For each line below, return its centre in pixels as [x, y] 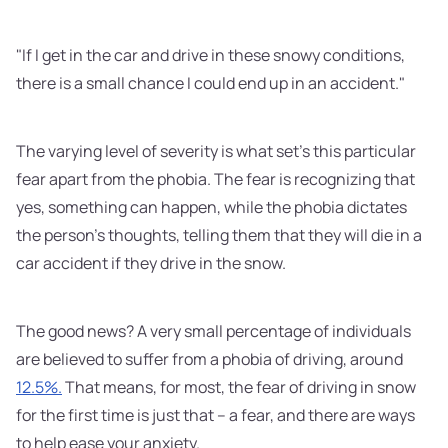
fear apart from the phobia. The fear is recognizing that [215, 179]
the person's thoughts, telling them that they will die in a [219, 235]
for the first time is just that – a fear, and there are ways [215, 415]
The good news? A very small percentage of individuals [213, 331]
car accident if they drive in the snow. [152, 263]
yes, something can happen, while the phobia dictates [211, 207]
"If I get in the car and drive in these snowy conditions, [210, 55]
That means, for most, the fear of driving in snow [239, 387]
